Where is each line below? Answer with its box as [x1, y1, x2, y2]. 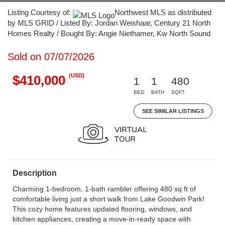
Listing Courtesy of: [8, 8, 73, 17]
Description [13, 169, 57, 177]
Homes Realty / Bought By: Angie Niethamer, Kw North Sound [8, 29, 210, 38]
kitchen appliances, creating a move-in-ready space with [13, 215, 191, 223]
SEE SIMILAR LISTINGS [142, 108, 204, 114]
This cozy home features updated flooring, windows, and [13, 205, 192, 213]
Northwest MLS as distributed [115, 8, 211, 17]
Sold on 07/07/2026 [8, 51, 94, 62]
